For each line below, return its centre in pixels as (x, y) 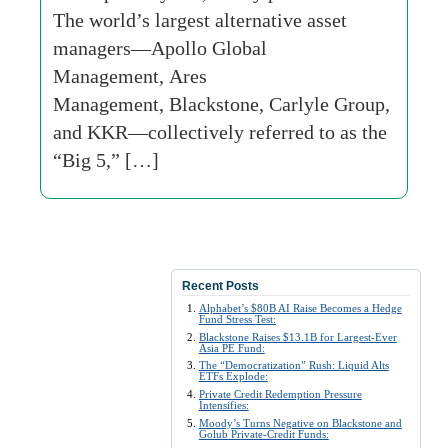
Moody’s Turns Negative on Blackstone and (300, 422)
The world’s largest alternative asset (200, 20)
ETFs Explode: (233, 376)
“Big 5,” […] (106, 160)
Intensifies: (223, 405)
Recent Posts (220, 286)
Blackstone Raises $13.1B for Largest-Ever (297, 336)
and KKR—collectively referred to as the (220, 132)
